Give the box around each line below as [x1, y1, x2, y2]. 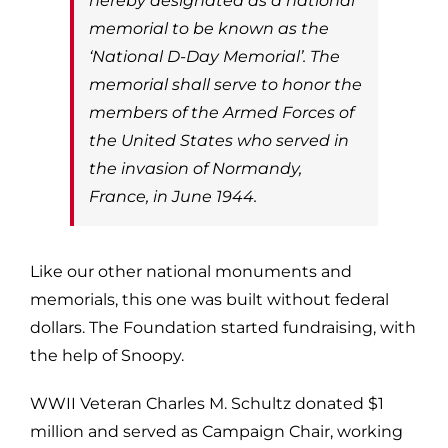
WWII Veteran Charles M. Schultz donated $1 [30, 393, 384, 413]
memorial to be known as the [89, 18, 329, 38]
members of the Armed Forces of [89, 102, 354, 122]
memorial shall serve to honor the [89, 74, 362, 94]
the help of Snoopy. [30, 345, 184, 365]
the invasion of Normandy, [89, 158, 302, 178]
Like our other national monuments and [30, 261, 352, 281]
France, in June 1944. [89, 186, 257, 206]
